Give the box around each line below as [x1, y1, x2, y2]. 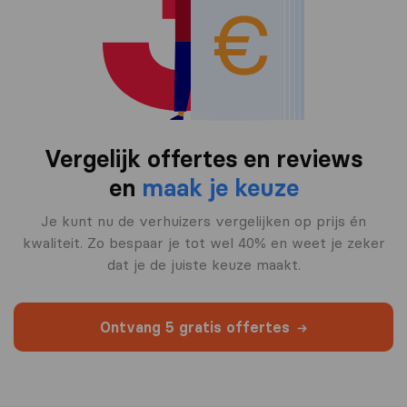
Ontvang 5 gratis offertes [100, 318, 290, 337]
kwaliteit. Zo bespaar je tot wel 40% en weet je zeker [22, 233, 385, 253]
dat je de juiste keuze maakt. [106, 255, 301, 274]
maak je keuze [141, 174, 299, 203]
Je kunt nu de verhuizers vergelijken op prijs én [41, 212, 366, 231]
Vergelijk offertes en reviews [45, 144, 362, 174]
